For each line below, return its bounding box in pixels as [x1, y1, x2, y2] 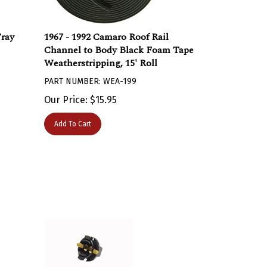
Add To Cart [54, 114, 92, 122]
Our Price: [44, 88, 88, 100]
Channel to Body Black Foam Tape [44, 37, 194, 51]
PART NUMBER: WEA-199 [44, 70, 137, 80]
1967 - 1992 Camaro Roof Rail [44, 24, 169, 38]
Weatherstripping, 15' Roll [44, 50, 158, 64]
